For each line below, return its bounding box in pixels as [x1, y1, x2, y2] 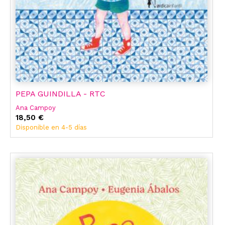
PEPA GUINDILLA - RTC [16, 89, 105, 99]
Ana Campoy [16, 104, 56, 112]
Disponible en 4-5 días [16, 124, 87, 132]
